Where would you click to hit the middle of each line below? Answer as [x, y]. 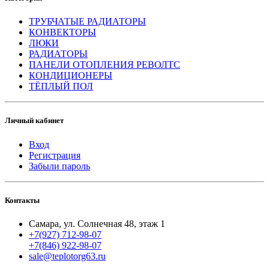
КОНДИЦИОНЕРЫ [71, 76]
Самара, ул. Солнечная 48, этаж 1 [97, 224]
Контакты [22, 200]
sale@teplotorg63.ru [67, 256]
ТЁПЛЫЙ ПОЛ [61, 86]
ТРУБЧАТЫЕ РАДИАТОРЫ [87, 22]
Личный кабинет [34, 121]
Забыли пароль [59, 166]
